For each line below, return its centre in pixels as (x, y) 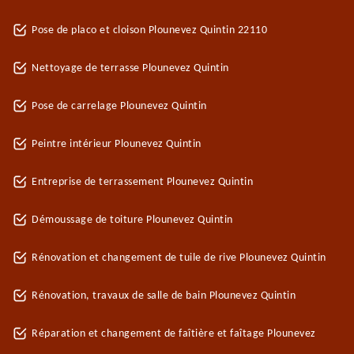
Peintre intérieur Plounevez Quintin (117, 144)
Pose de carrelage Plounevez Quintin (119, 106)
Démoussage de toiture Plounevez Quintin (132, 220)
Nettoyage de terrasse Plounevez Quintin (130, 68)
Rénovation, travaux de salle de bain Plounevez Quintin (164, 296)
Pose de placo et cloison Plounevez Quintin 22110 (149, 30)
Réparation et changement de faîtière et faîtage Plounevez (174, 334)
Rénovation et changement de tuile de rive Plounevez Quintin (179, 258)
